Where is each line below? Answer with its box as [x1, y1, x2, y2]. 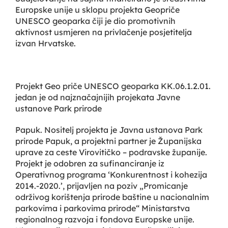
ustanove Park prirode [15, 103, 102, 113]
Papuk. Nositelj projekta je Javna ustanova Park [15, 124, 203, 135]
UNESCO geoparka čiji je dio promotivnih [15, 15, 176, 26]
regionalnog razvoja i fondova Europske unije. [15, 214, 194, 224]
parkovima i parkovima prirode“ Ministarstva [15, 203, 190, 213]
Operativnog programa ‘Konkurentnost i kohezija [15, 169, 207, 180]
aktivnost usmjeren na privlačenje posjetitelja [15, 26, 192, 37]
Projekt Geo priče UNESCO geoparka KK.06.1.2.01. [15, 80, 211, 91]
